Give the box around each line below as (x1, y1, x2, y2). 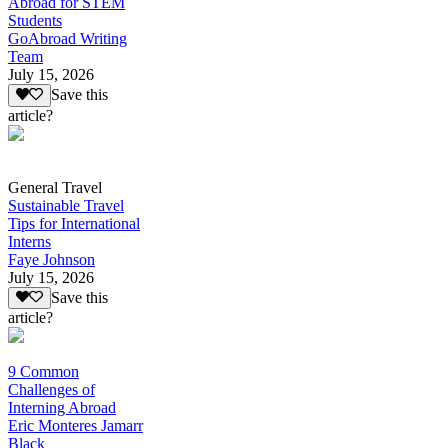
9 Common (8, 363, 79, 381)
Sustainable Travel (8, 196, 124, 214)
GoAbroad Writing (8, 30, 127, 48)
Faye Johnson (8, 250, 95, 268)
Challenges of (8, 381, 95, 399)
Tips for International (8, 214, 140, 232)
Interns (8, 232, 51, 250)
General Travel (8, 178, 102, 196)
